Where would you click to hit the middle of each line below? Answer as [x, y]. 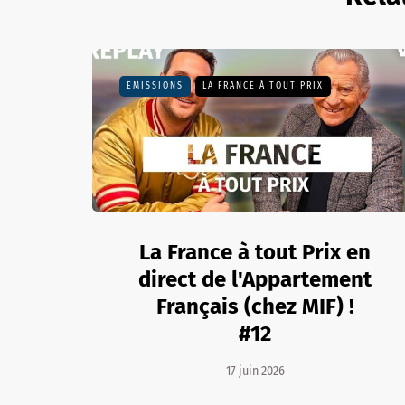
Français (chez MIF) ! [255, 306]
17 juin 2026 [255, 371]
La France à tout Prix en [255, 252]
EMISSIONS [155, 86]
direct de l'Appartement [255, 279]
